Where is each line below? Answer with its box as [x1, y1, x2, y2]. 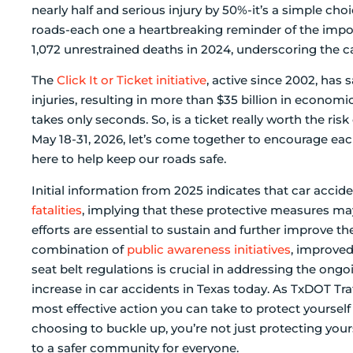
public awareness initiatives [127, 241, 291, 257]
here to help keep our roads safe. [32, 151, 226, 167]
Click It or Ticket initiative [57, 72, 206, 88]
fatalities [32, 202, 82, 217]
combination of [32, 241, 127, 257]
